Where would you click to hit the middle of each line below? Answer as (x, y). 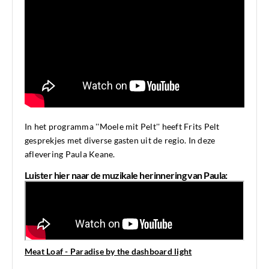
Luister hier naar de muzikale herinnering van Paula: (126, 175)
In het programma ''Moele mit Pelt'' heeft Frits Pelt (122, 127)
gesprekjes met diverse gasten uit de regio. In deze (120, 141)
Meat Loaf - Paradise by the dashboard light (108, 252)
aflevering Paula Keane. (70, 154)
